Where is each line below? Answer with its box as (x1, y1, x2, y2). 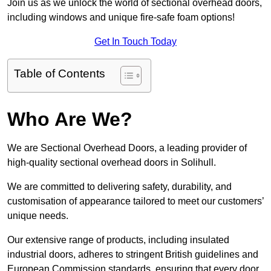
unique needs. (7, 211, 68, 221)
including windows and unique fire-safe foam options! (7, 12, 235, 23)
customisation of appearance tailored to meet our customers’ (7, 196, 264, 207)
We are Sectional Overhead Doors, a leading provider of (7, 143, 247, 154)
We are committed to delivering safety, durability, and (7, 181, 232, 192)
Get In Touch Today (94, 36, 177, 47)
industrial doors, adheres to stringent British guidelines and (7, 249, 258, 260)
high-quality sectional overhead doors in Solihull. (7, 157, 218, 168)
